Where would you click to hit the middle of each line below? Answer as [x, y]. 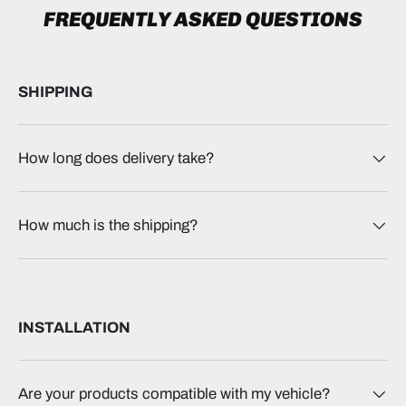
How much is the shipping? [108, 226]
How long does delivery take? [116, 159]
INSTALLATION [74, 328]
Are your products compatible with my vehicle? [174, 394]
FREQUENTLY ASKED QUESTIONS [203, 20]
